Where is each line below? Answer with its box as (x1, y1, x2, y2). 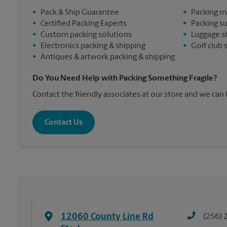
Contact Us (45, 118, 83, 127)
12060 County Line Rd (61, 212, 154, 222)
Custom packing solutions (41, 31, 132, 40)
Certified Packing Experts (41, 20, 127, 28)
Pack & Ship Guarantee (41, 9, 119, 17)
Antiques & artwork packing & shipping (41, 53, 175, 62)
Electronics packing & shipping (41, 42, 145, 51)
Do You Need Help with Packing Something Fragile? (32, 74, 217, 83)
